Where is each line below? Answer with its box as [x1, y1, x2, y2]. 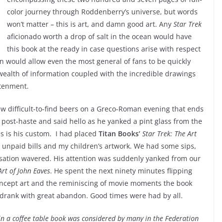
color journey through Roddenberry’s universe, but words [7, 6, 198, 16]
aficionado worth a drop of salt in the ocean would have [7, 31, 192, 41]
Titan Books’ [99, 128, 140, 138]
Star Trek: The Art [142, 128, 197, 138]
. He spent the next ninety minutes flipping [50, 166, 192, 175]
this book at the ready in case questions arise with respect [7, 44, 201, 54]
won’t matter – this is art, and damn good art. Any [7, 19, 173, 29]
